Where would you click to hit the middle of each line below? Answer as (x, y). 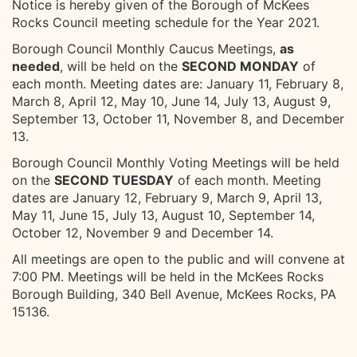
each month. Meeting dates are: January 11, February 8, (178, 84)
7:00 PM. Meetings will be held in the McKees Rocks (168, 277)
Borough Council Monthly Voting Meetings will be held (176, 163)
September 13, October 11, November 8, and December (178, 119)
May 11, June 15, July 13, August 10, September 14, (163, 215)
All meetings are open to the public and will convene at (178, 259)
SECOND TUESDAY (114, 180)
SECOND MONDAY (240, 66)
